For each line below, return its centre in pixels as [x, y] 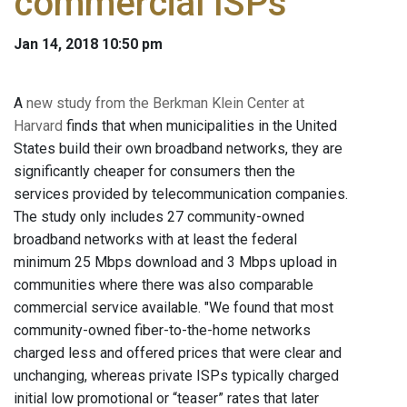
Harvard [38, 126]
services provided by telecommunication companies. [181, 194]
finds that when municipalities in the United [200, 126]
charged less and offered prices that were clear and [178, 353]
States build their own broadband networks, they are [178, 149]
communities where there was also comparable [164, 285]
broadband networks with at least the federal [155, 240]
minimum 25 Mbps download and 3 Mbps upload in [175, 263]
